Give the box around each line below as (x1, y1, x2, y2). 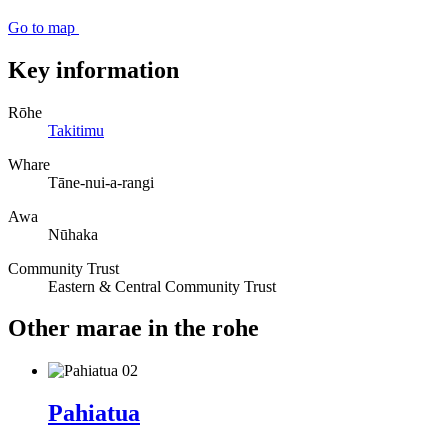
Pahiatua (48, 400, 140, 427)
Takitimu (48, 121, 104, 139)
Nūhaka (48, 225, 98, 243)
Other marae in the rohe (8, 315, 259, 342)
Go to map (8, 18, 79, 36)
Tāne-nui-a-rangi (48, 173, 154, 191)
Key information (8, 56, 179, 83)
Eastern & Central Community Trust (48, 277, 276, 295)
